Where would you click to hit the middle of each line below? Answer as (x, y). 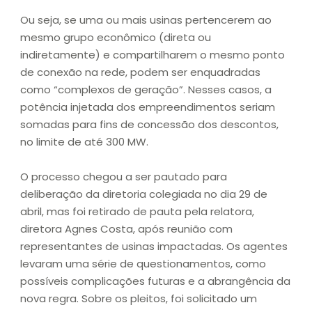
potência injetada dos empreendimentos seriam (148, 107)
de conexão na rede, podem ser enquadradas (140, 72)
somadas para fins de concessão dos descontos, (149, 125)
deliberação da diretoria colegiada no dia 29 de (144, 194)
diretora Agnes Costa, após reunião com (126, 229)
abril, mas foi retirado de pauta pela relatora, (137, 212)
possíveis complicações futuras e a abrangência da (155, 281)
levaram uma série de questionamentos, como (143, 264)
